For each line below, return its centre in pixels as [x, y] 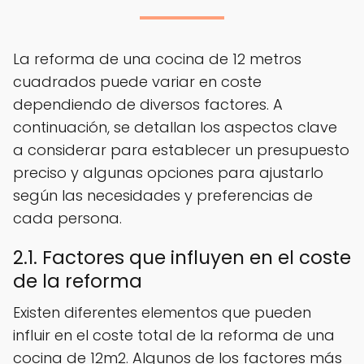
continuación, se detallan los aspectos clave [175, 128]
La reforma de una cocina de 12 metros [157, 59]
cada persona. [67, 219]
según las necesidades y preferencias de [163, 196]
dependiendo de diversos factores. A [148, 105]
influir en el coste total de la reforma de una [174, 336]
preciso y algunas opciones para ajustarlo [168, 173]
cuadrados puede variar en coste [137, 82]
